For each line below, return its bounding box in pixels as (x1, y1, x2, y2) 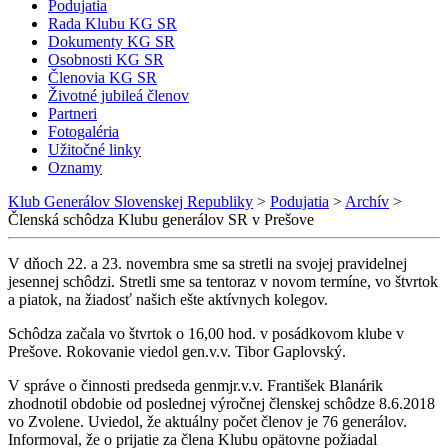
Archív (345, 192, 389, 210)
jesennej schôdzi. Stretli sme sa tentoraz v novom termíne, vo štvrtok (8, 272, 438, 290)
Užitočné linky (48, 140, 141, 158)
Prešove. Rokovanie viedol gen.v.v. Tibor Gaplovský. (8, 342, 350, 360)
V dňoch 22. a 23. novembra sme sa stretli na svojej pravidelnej (8, 254, 407, 272)
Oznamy (48, 158, 102, 176)
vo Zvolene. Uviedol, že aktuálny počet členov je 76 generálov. (8, 412, 407, 430)
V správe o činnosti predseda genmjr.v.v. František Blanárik (8, 376, 383, 394)
